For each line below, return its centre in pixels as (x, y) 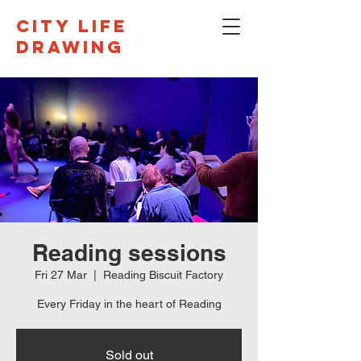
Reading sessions (129, 253)
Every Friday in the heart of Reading (129, 304)
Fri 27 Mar (61, 275)
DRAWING (70, 47)
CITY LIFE (72, 26)
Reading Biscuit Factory (163, 275)
